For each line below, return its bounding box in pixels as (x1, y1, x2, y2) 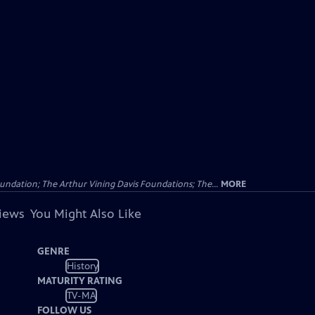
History (66, 259, 98, 272)
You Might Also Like (30, 206, 141, 221)
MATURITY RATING (37, 275, 123, 287)
